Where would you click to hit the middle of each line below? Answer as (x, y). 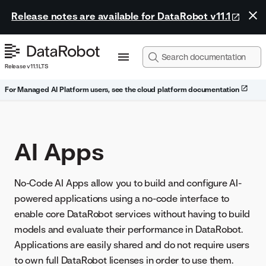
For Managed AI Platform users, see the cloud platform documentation (123, 89)
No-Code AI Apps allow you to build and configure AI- (128, 183)
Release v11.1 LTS (26, 66)
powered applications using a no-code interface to (122, 198)
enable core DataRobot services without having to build (132, 214)
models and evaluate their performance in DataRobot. (129, 229)
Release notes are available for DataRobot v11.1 (121, 16)
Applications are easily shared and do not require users (132, 245)
